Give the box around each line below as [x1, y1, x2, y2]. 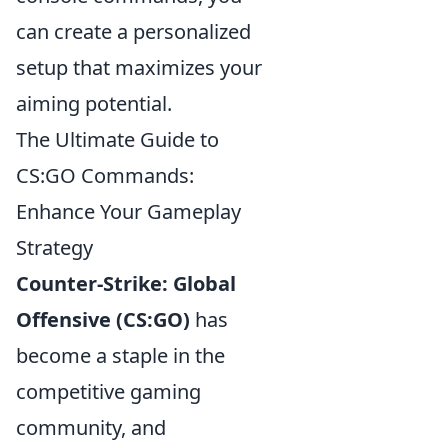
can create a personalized [16, 18, 251, 46]
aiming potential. [16, 90, 172, 118]
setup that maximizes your [16, 54, 262, 82]
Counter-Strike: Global [16, 270, 236, 298]
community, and [16, 414, 166, 442]
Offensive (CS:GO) [16, 306, 190, 334]
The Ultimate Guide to [16, 126, 219, 154]
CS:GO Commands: [16, 162, 194, 190]
